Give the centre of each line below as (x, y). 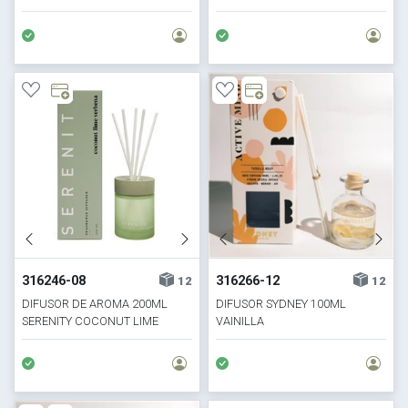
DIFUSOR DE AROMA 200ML (95, 304)
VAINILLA (240, 321)
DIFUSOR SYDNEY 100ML (281, 304)
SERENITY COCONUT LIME (91, 321)
